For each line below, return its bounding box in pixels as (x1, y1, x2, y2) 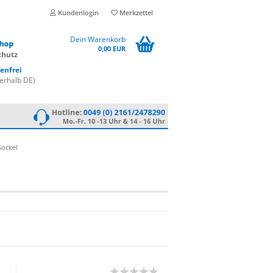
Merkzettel (118, 8, 153, 17)
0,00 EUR (98, 44, 126, 53)
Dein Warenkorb (70, 34, 126, 44)
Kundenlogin (56, 8, 99, 17)
